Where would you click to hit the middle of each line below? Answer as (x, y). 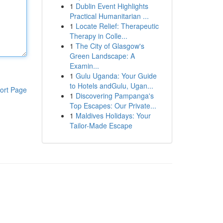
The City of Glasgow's (110, 46)
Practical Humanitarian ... (109, 16)
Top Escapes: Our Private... (113, 106)
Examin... (84, 66)
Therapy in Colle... (98, 36)
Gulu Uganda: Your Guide (116, 76)
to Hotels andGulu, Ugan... (111, 86)
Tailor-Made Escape (101, 125)
